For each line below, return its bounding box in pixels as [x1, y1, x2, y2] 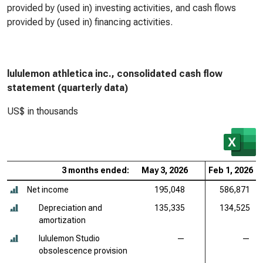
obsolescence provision [39, 246, 127, 255]
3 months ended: [62, 166, 129, 175]
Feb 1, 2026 [208, 166, 253, 175]
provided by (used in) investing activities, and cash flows [7, 2, 236, 14]
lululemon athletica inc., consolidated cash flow [7, 68, 222, 79]
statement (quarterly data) [7, 82, 128, 93]
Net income [27, 185, 69, 194]
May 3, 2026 [141, 166, 188, 175]
